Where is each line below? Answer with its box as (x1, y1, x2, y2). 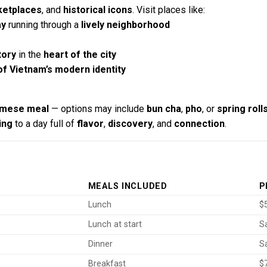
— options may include (48, 103, 147, 115)
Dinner (88, 238, 113, 249)
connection (173, 118, 225, 130)
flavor (76, 118, 104, 130)
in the (15, 49, 44, 61)
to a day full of (12, 118, 77, 130)
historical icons (63, 4, 132, 16)
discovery (107, 118, 153, 130)
